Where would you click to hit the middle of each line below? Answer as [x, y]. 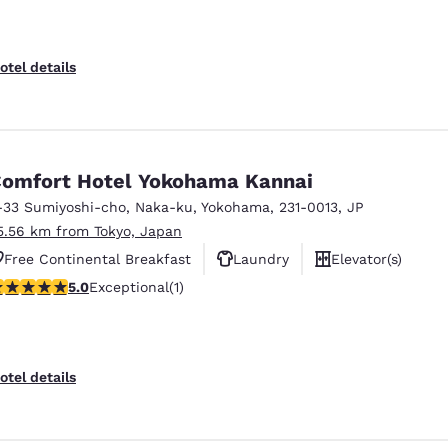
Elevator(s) [366, 258]
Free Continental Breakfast [97, 258]
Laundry [261, 258]
